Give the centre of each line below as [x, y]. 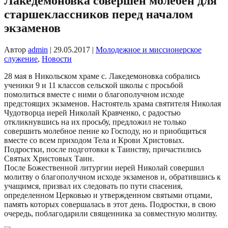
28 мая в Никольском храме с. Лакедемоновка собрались [102, 76]
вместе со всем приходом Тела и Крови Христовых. [94, 140]
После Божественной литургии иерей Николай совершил [104, 168]
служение [21, 59]
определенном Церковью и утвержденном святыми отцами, [108, 195]
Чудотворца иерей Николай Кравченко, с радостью [92, 113]
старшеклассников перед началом [98, 15]
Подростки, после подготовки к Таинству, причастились [103, 150]
